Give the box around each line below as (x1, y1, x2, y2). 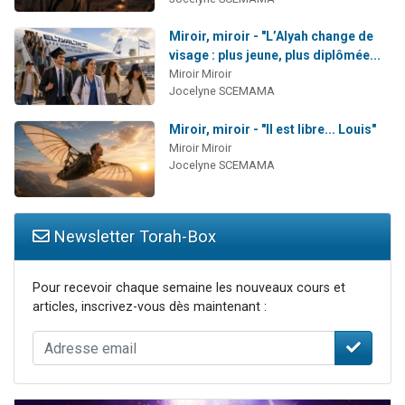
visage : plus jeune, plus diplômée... (168, 48, 381, 63)
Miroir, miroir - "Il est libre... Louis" (168, 121, 376, 137)
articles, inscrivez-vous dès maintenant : (33, 299, 267, 316)
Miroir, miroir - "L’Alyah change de (168, 29, 373, 44)
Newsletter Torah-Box (49, 227, 216, 247)
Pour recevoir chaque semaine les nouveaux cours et (33, 280, 345, 297)
